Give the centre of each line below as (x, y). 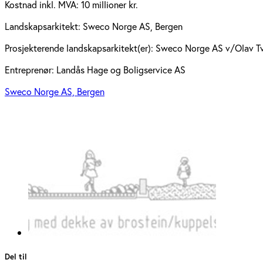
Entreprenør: (31, 70)
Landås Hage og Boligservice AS (121, 70)
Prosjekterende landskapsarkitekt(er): (80, 48)
